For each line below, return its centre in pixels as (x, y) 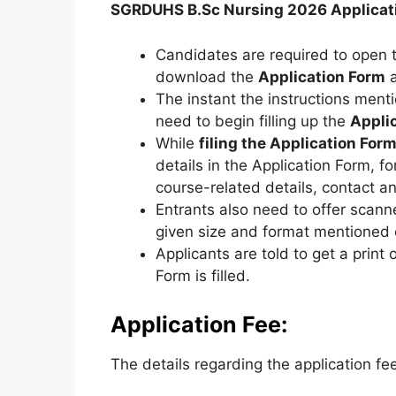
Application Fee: (198, 324)
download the (206, 76)
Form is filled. (202, 275)
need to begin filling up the (252, 121)
